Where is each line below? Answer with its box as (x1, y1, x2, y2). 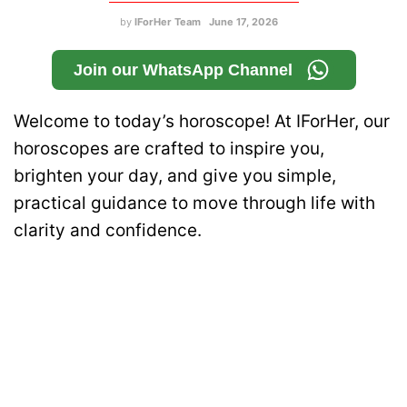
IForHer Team (134, 15, 201, 28)
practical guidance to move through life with (14, 192, 375, 213)
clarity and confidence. (14, 219, 202, 241)
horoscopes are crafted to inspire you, (14, 137, 324, 159)
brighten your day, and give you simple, (14, 164, 336, 186)
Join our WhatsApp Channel (73, 60, 293, 79)
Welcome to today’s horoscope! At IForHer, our (14, 110, 390, 132)
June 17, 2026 (208, 15, 278, 28)
